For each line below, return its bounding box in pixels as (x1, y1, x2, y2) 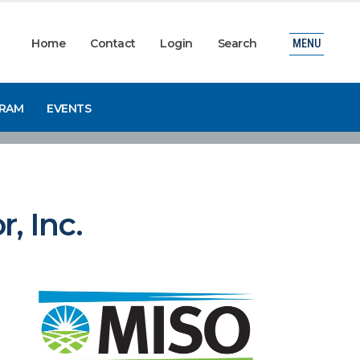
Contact (90, 36, 136, 51)
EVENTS (47, 100, 92, 116)
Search (217, 36, 257, 51)
